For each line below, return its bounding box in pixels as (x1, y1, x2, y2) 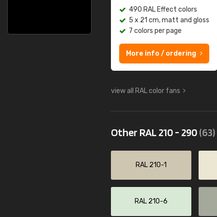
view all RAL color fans (111, 87, 180, 95)
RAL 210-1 (136, 161, 167, 169)
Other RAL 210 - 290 (111, 126, 199, 139)
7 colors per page (129, 27, 182, 35)
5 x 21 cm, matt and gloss (129, 16, 209, 24)
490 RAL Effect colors (129, 5, 197, 14)
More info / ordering (126, 49, 196, 58)
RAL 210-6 (135, 197, 168, 205)
